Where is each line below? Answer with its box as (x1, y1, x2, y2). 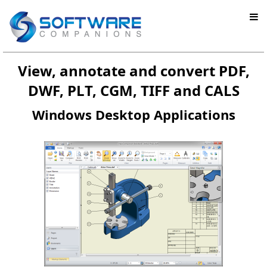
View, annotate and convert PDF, (17, 61, 250, 80)
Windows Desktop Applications (32, 105, 235, 123)
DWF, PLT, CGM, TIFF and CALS (27, 80, 240, 100)
